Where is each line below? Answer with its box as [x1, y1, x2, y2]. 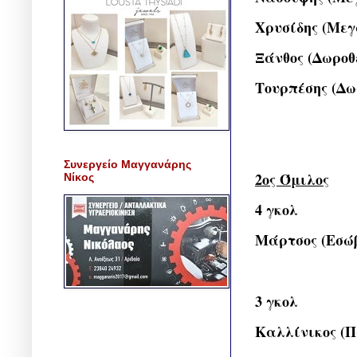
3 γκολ [255, 290, 298, 312]
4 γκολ [255, 199, 298, 221]
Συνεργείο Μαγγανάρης [64, 157, 191, 171]
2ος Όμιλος [255, 169, 329, 190]
